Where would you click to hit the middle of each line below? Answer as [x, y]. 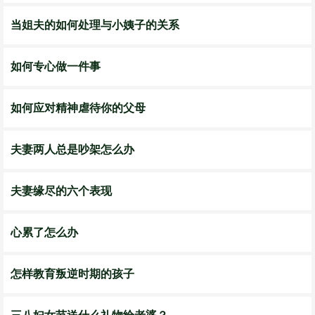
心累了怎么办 [44, 232]
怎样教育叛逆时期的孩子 [72, 274]
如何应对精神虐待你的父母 [78, 108]
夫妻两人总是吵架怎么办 [72, 149]
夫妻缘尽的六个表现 [61, 191]
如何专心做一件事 [56, 66]
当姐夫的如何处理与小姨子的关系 [95, 25]
